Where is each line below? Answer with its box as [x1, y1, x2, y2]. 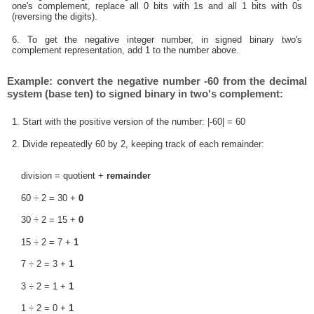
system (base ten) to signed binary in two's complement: [7, 88, 284, 100]
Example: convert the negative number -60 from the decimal [7, 75, 307, 88]
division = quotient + [20, 170, 107, 182]
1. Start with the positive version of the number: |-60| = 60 [12, 116, 246, 127]
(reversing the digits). [12, 11, 98, 22]
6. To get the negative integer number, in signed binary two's [12, 34, 302, 45]
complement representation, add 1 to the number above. [12, 44, 240, 55]
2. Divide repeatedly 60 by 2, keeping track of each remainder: [12, 139, 265, 150]
